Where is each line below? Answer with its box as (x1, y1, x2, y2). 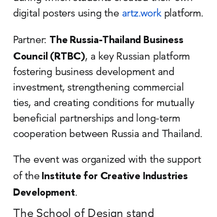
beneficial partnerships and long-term (13, 113, 180, 125)
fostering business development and (13, 66, 175, 78)
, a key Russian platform (85, 51, 190, 63)
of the (13, 170, 40, 183)
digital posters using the (13, 8, 122, 20)
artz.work (122, 8, 161, 20)
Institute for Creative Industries (39, 168, 188, 183)
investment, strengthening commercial (13, 82, 184, 94)
